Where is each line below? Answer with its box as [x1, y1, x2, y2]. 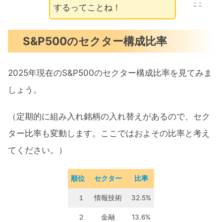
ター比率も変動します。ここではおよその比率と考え [8, 128, 210, 139]
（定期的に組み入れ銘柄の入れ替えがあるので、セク [8, 111, 210, 122]
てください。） [8, 145, 67, 156]
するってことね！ [54, 2, 121, 13]
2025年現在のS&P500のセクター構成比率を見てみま [8, 67, 212, 78]
